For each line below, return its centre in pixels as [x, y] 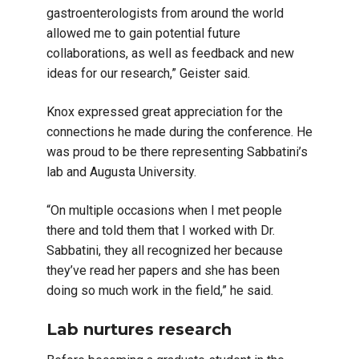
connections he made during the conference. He [179, 131]
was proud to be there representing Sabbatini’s [177, 151]
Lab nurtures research [141, 329]
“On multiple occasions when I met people [164, 210]
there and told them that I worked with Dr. [161, 230]
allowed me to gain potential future [143, 33]
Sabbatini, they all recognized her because [165, 250]
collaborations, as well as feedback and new [170, 53]
